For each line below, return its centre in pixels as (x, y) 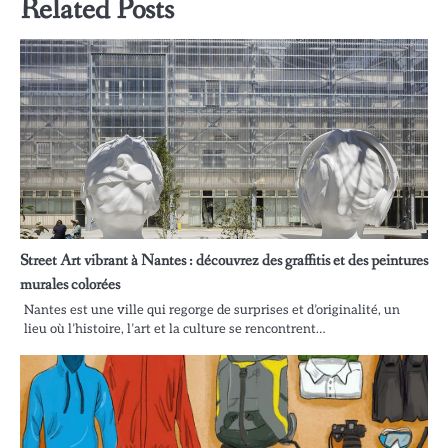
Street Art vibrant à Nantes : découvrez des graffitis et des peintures (224, 260)
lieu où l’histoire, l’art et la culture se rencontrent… (174, 328)
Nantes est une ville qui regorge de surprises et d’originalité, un (212, 309)
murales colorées (70, 284)
